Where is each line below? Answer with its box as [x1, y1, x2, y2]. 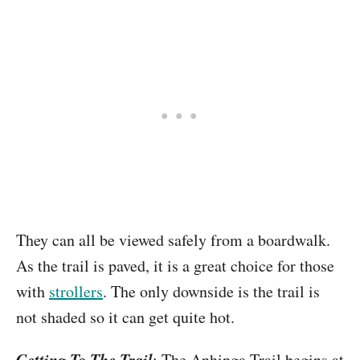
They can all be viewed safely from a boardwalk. [16, 229, 330, 251]
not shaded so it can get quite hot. [16, 306, 235, 328]
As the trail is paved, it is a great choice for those [16, 255, 334, 276]
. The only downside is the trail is [103, 280, 320, 302]
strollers [49, 280, 103, 302]
